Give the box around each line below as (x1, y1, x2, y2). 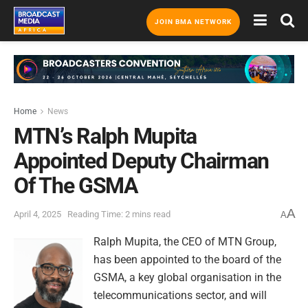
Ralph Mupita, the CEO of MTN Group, (93, 234, 276, 248)
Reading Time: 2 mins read (67, 209, 170, 220)
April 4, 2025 (14, 209, 61, 220)
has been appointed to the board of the (93, 252, 281, 266)
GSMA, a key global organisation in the (93, 270, 281, 284)
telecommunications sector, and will (93, 288, 267, 302)
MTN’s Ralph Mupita (14, 122, 197, 149)
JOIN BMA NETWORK (155, 18, 232, 25)
